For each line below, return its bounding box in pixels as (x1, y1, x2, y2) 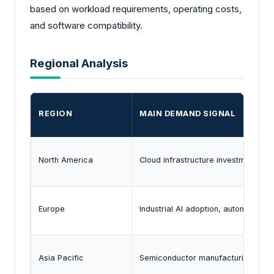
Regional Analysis (30, 56, 128, 71)
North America (39, 155, 93, 165)
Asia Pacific (39, 253, 84, 262)
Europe (39, 204, 65, 213)
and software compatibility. (30, 19, 143, 31)
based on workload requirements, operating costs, (30, 2, 242, 15)
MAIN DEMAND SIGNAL (139, 108, 235, 118)
